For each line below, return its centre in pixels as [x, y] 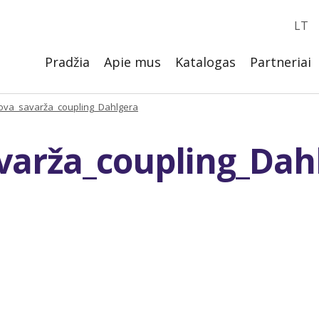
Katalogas [205, 62]
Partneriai [281, 62]
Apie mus [132, 62]
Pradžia [67, 62]
